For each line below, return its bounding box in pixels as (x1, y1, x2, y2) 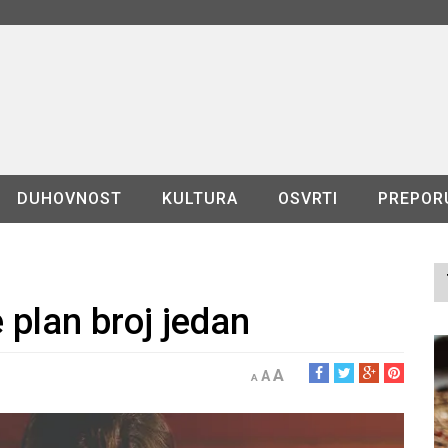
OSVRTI (277, 189, 338, 208)
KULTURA (161, 189, 238, 208)
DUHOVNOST (16, 189, 122, 208)
